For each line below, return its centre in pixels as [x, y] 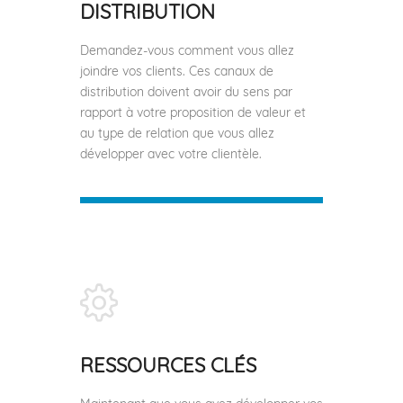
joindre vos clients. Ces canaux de [177, 71]
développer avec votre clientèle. [171, 153]
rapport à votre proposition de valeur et [193, 112]
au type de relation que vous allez [177, 133]
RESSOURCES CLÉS [168, 365]
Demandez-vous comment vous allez [187, 50]
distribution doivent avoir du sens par [186, 91]
